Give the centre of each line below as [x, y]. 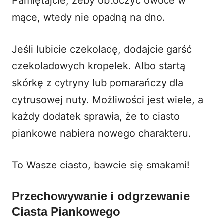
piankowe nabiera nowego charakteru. [102, 133]
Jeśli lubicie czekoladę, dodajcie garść [102, 49]
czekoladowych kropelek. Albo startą [99, 66]
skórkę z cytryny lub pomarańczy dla [98, 83]
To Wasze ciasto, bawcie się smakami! [101, 165]
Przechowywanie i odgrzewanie [101, 196]
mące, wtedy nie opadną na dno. [88, 17]
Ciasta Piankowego [66, 211]
